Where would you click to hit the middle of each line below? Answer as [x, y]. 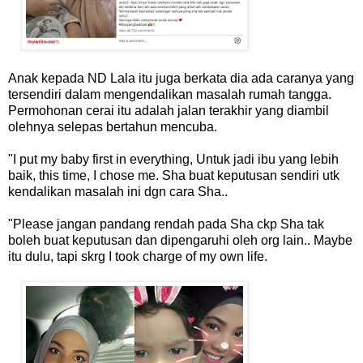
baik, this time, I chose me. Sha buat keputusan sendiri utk [174, 175]
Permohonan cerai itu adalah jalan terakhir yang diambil [169, 110]
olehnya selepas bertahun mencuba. [113, 126]
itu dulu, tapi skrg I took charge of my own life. [138, 256]
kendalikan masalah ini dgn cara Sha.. [118, 191]
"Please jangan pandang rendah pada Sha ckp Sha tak [166, 224]
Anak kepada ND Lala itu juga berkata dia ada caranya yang [181, 78]
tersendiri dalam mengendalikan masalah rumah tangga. [170, 94]
